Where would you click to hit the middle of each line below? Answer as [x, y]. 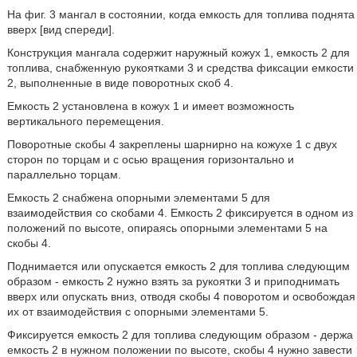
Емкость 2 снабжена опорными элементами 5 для [138, 198]
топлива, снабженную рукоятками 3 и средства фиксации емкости [180, 68]
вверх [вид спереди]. [61, 29]
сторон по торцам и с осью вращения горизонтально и [150, 159]
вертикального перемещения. [85, 121]
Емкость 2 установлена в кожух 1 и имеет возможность [150, 106]
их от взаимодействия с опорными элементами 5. [137, 312]
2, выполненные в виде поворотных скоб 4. [120, 83]
